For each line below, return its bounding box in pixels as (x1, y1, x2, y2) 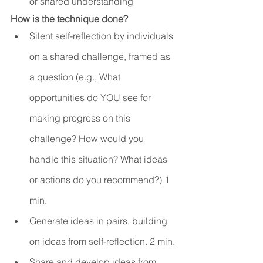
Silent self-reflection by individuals (29, 29, 176, 42)
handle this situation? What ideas (29, 153, 170, 165)
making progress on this (29, 112, 133, 124)
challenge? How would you (29, 132, 146, 144)
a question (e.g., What (29, 70, 123, 83)
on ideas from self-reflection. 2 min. (29, 235, 175, 247)
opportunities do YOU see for (29, 91, 153, 103)
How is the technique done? (11, 12, 128, 25)
